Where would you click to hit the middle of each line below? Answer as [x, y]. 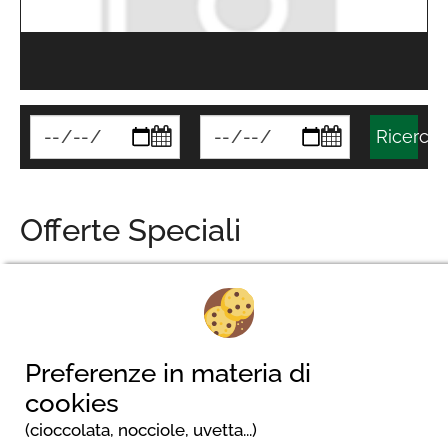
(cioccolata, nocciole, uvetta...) [141, 430]
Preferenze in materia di [168, 373]
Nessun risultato [224, 305]
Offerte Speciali [130, 230]
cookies [72, 403]
